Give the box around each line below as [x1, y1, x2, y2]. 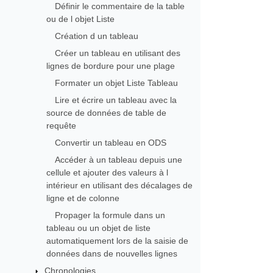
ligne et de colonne [46, 193, 119, 203]
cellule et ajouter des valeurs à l [46, 168, 168, 177]
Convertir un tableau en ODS [54, 138, 166, 147]
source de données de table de [46, 108, 166, 118]
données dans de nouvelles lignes [46, 249, 177, 258]
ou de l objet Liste [46, 14, 115, 24]
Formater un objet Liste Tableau [54, 78, 178, 88]
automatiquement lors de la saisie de [46, 236, 188, 246]
